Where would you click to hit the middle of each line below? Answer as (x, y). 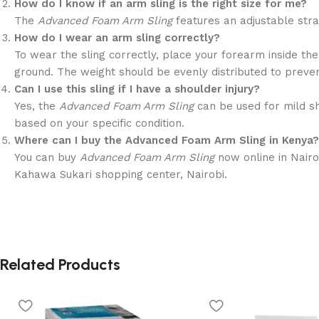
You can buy (47, 157)
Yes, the (37, 106)
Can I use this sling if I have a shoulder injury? (137, 89)
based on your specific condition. (99, 123)
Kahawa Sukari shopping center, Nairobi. (121, 174)
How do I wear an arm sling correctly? (117, 37)
